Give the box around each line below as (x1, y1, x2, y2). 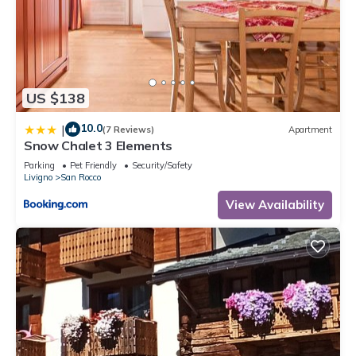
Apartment (288, 123, 332, 135)
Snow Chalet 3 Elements (24, 137, 172, 154)
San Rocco (60, 172, 101, 184)
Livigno (24, 172, 52, 184)
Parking (24, 160, 55, 172)
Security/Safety (132, 160, 192, 172)
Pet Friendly (70, 160, 117, 172)
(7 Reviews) (103, 123, 154, 135)
